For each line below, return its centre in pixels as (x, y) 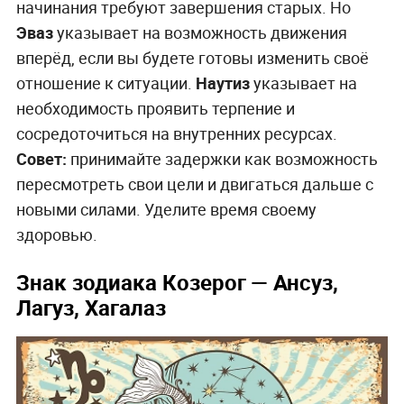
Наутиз (222, 83)
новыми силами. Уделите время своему (166, 209)
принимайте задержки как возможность (222, 158)
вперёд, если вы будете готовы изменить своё (192, 57)
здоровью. (56, 234)
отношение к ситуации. (106, 83)
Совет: (41, 158)
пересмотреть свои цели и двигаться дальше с (194, 184)
